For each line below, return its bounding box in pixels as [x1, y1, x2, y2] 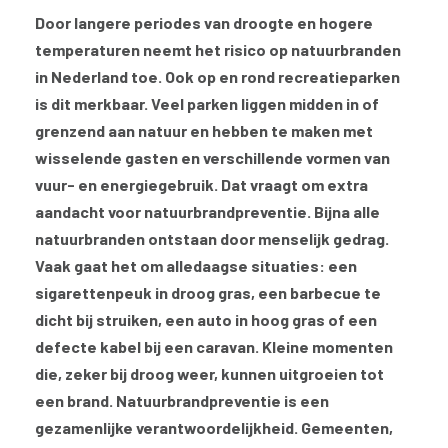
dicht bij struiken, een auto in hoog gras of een [35, 310, 377, 330]
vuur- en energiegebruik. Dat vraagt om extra [35, 175, 368, 195]
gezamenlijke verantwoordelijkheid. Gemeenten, [35, 418, 393, 438]
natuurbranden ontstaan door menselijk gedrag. [35, 229, 389, 249]
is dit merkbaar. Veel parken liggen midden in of [35, 94, 379, 114]
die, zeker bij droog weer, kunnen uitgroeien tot [35, 364, 384, 384]
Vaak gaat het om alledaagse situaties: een [35, 256, 357, 276]
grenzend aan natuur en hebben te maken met [35, 121, 373, 141]
